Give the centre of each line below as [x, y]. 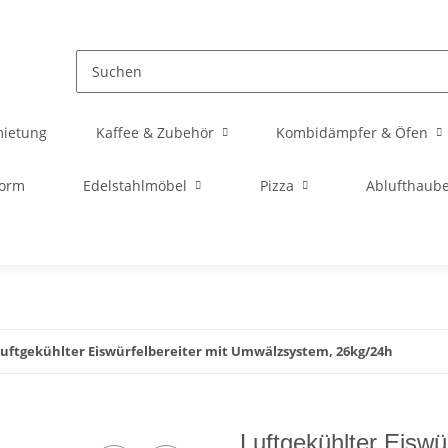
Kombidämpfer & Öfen [352, 132]
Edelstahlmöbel [135, 185]
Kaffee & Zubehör [154, 132]
